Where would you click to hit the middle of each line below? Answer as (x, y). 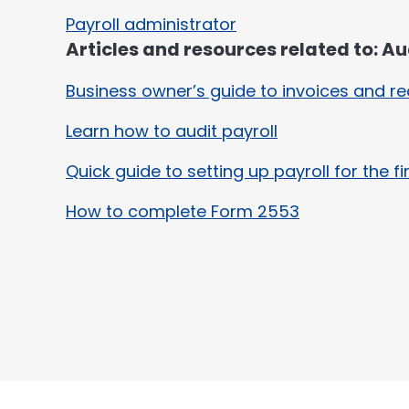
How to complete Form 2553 (183, 211)
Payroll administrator (151, 24)
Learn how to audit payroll (172, 131)
